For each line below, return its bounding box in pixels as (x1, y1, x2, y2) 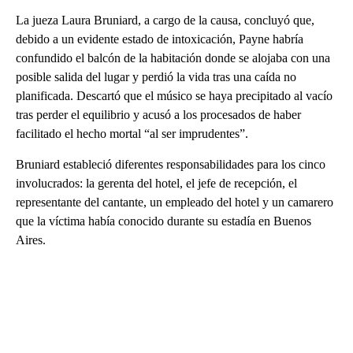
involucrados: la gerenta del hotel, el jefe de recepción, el (16, 176, 297, 191)
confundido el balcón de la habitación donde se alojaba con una (16, 51, 330, 65)
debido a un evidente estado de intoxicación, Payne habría (16, 32, 303, 46)
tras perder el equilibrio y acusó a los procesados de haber (16, 108, 301, 122)
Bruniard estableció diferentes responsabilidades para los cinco (16, 158, 325, 172)
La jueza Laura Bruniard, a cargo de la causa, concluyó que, (16, 13, 314, 28)
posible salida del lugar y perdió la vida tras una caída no (16, 70, 296, 84)
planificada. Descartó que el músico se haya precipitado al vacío (16, 89, 333, 103)
